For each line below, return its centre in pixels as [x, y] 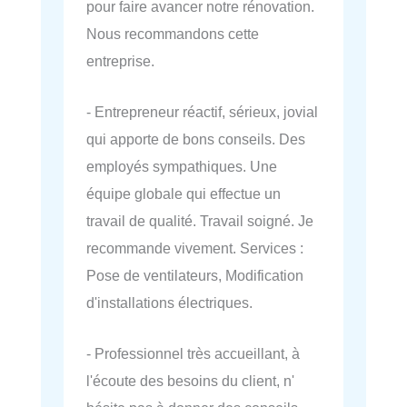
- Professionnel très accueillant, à [193, 354]
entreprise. [120, 60]
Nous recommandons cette [173, 33]
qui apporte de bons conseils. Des [196, 139]
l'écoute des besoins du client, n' [190, 381]
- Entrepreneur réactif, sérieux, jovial [202, 111]
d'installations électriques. [169, 302]
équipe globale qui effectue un [184, 193]
